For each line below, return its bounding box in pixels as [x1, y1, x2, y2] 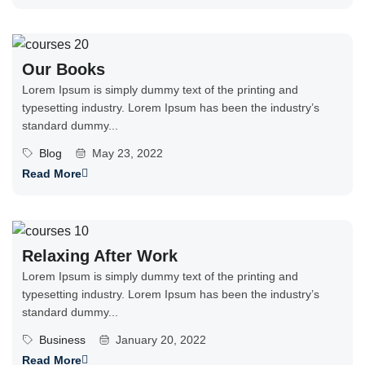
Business [39, 333, 86, 347]
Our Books [22, 60, 105, 79]
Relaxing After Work [22, 247, 178, 266]
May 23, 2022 [92, 147, 163, 161]
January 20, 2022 [116, 333, 206, 347]
